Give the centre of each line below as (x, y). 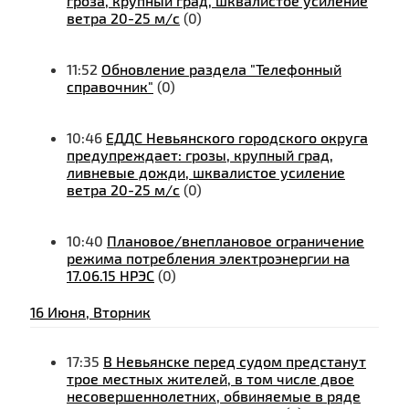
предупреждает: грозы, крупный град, (200, 155)
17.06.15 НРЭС (110, 276)
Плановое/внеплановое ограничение (236, 241)
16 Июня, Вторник (90, 312)
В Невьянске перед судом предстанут (235, 362)
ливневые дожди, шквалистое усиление (206, 173)
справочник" (110, 87)
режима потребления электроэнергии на (208, 258)
